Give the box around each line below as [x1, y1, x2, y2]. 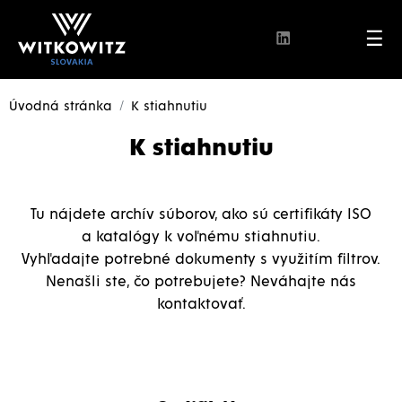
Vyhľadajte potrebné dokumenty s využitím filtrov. [22, 252, 380, 268]
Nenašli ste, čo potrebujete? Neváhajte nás [46, 275, 356, 291]
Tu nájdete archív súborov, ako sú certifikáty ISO [31, 207, 371, 223]
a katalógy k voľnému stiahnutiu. [82, 230, 320, 246]
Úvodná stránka [9, 100, 112, 114]
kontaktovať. [156, 297, 246, 313]
